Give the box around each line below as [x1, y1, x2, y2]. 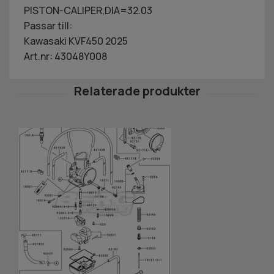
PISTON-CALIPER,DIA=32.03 [24, 3, 152, 17]
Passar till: [24, 18, 72, 32]
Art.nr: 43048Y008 [24, 49, 107, 63]
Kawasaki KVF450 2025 [24, 34, 128, 48]
